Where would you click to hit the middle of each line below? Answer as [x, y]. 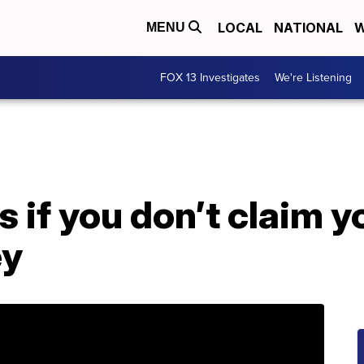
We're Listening [313, 77]
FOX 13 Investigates [210, 77]
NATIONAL [308, 28]
